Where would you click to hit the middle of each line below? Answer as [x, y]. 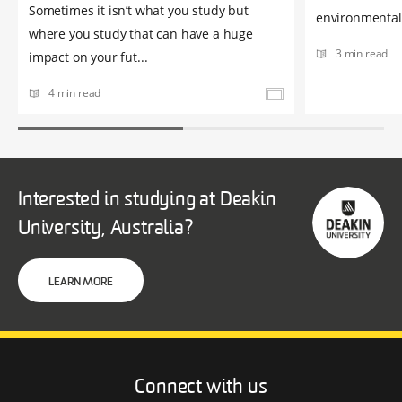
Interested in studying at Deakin [147, 201]
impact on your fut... [88, 57]
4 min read [75, 93]
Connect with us [201, 389]
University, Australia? [106, 230]
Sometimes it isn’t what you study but [139, 11]
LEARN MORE [81, 283]
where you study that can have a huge [141, 34]
